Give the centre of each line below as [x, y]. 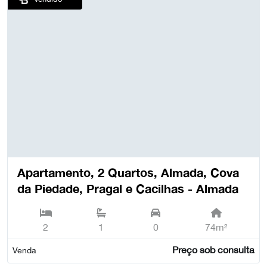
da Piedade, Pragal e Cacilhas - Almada [128, 188]
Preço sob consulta [213, 250]
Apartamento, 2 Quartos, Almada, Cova [128, 172]
